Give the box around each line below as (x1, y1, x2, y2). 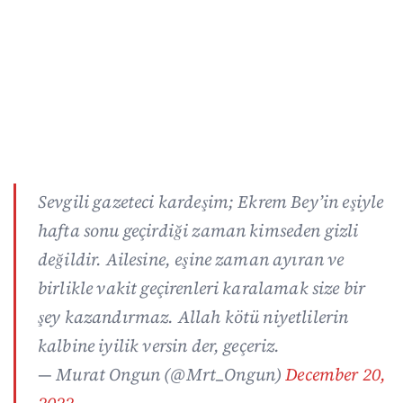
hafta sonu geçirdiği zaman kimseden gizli (38, 218, 359, 242)
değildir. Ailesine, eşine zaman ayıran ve (38, 246, 345, 271)
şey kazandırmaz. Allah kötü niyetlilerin (38, 304, 349, 328)
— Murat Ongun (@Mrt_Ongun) (38, 362, 286, 386)
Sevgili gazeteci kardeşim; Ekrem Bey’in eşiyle (38, 189, 384, 213)
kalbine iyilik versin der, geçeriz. (38, 333, 281, 357)
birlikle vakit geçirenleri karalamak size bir (38, 275, 366, 300)
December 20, (285, 362, 387, 386)
